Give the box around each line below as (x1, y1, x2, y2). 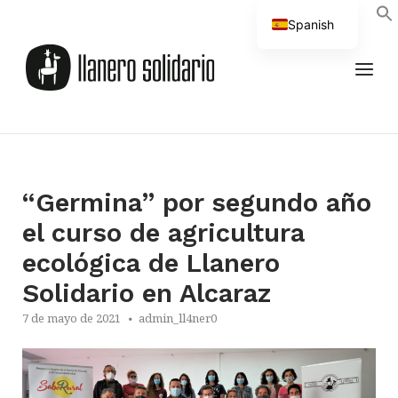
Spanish (288, 16, 335, 32)
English (288, 45, 330, 61)
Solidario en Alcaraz (22, 278, 271, 308)
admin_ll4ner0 (139, 310, 217, 326)
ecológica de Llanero (22, 248, 280, 278)
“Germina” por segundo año (22, 187, 371, 218)
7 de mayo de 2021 (22, 310, 121, 326)
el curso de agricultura (22, 218, 305, 248)
